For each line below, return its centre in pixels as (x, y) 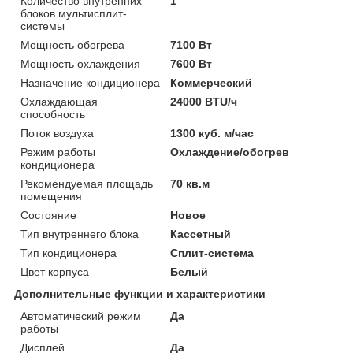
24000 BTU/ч (204, 101)
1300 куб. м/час (212, 133)
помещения (51, 196)
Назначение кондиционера (90, 82)
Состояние (48, 215)
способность (53, 114)
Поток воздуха (57, 133)
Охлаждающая (59, 101)
